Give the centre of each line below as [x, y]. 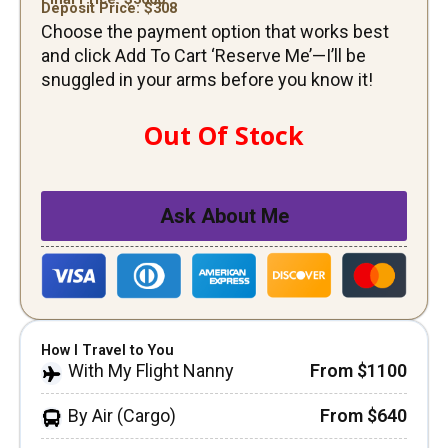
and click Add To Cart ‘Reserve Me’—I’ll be [203, 55]
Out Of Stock [224, 135]
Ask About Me [224, 216]
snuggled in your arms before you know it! [207, 79]
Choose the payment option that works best [215, 31]
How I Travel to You [107, 350]
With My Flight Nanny [151, 371]
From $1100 [358, 371]
